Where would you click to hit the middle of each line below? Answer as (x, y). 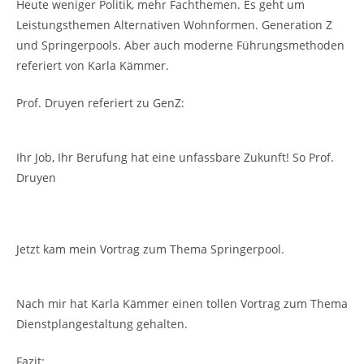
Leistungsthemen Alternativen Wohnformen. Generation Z (174, 24)
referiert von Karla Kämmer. (93, 65)
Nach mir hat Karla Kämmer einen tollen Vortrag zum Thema (182, 303)
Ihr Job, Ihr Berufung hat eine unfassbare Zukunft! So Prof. (175, 157)
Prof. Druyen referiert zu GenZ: (100, 102)
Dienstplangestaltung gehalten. (102, 323)
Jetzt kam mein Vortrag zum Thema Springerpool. (150, 249)
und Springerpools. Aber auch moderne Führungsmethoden (180, 45)
